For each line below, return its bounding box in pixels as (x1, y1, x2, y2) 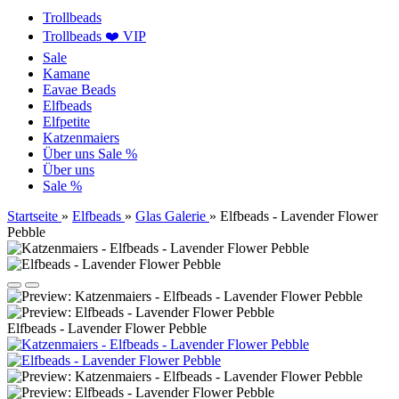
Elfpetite (43, 114, 90, 129)
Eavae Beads (43, 82, 116, 97)
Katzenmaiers (43, 130, 119, 145)
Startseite (7, 208, 58, 224)
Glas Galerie (135, 208, 206, 224)
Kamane (43, 66, 90, 81)
